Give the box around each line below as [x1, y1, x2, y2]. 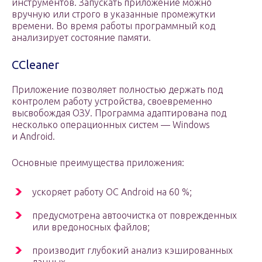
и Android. [12, 131, 55, 142]
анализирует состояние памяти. [12, 32, 151, 43]
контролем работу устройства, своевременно [12, 96, 212, 107]
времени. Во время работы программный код [12, 20, 215, 32]
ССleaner [12, 58, 59, 72]
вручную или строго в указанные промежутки [12, 9, 215, 20]
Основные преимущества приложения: [12, 157, 184, 168]
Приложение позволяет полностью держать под [12, 84, 223, 95]
